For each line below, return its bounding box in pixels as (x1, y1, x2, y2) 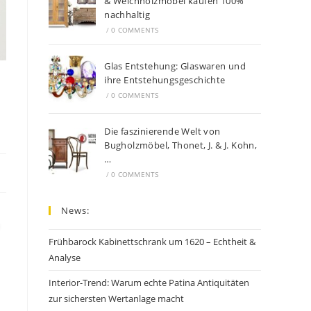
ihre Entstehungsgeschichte (104, 74, 226, 86)
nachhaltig (104, 8, 151, 21)
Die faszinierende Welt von (104, 125, 221, 137)
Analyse (49, 251, 81, 264)
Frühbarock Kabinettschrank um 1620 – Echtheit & (49, 235, 255, 248)
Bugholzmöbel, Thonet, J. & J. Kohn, (104, 139, 258, 151)
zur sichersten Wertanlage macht (49, 292, 184, 305)
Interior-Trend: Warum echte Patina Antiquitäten (49, 276, 249, 289)
